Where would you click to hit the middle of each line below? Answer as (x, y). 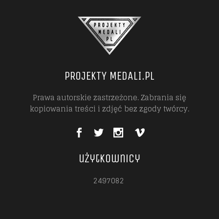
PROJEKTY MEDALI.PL (109, 76)
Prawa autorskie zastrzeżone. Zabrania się (109, 97)
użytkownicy (109, 158)
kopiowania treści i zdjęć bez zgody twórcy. (109, 109)
